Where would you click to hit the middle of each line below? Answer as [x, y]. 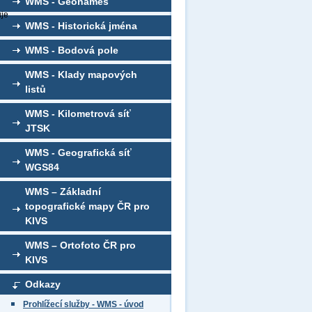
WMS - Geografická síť [78, 153]
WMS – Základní [63, 192]
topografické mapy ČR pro [87, 206]
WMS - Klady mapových [81, 75]
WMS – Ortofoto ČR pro [80, 245]
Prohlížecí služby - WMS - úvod [83, 304]
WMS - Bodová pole [72, 50]
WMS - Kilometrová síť [78, 114]
